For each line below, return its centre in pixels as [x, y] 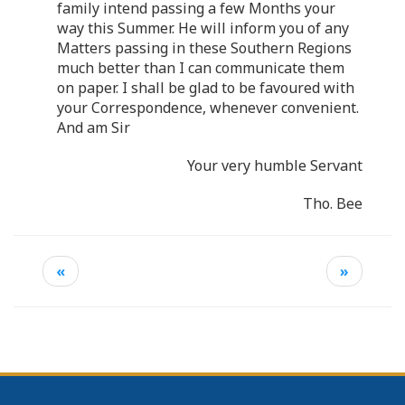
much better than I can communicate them [201, 67]
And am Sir [94, 127]
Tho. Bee [333, 203]
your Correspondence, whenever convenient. [208, 107]
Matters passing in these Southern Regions [204, 47]
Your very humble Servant [275, 165]
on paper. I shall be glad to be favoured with [206, 87]
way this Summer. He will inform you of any [203, 28]
